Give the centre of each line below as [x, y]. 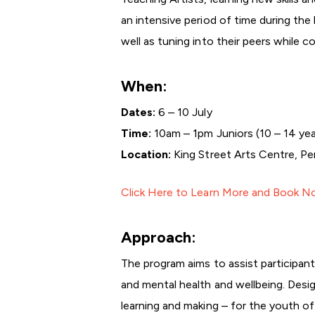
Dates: [139, 112]
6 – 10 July [184, 112]
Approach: [159, 237]
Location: [146, 154]
